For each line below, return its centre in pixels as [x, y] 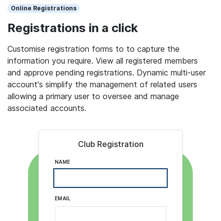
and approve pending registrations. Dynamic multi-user [107, 72]
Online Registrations [44, 8]
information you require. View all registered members [103, 60]
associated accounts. [47, 108]
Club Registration [110, 144]
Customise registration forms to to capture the [93, 49]
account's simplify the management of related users [102, 84]
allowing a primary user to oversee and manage [93, 96]
